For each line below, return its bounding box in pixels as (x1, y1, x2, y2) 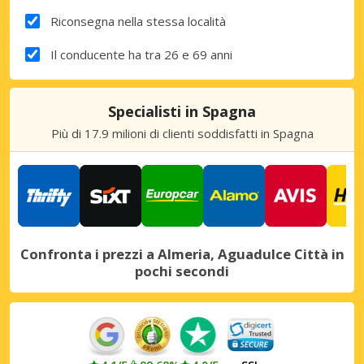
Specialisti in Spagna (108, 101, 256, 121)
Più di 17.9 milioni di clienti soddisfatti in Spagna (50, 124, 314, 141)
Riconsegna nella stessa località (50, 12, 226, 29)
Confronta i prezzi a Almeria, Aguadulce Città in (19, 244, 344, 263)
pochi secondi (135, 261, 229, 280)
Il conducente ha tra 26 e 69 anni (50, 45, 232, 63)
